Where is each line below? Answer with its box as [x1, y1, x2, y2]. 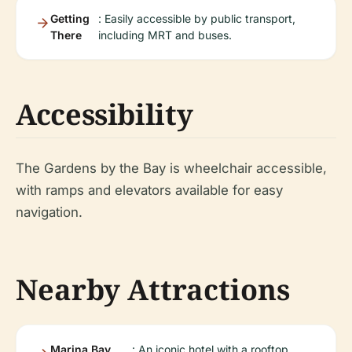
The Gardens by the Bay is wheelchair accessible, [16, 159, 327, 176]
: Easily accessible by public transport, [98, 11, 296, 25]
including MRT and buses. [98, 27, 233, 42]
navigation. [16, 203, 82, 220]
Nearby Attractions [16, 269, 290, 309]
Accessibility [16, 94, 193, 134]
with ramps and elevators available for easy [16, 181, 283, 198]
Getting [50, 11, 90, 25]
